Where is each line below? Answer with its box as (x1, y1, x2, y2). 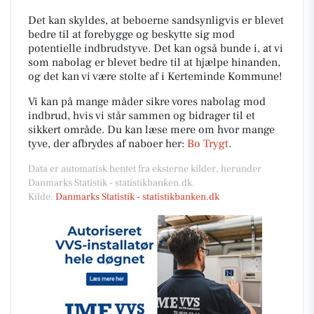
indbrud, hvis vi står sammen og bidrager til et (28, 108, 255, 123)
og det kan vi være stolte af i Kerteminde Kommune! (28, 69, 282, 83)
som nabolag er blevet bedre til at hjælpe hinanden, (28, 55, 280, 69)
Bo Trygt (187, 136, 228, 151)
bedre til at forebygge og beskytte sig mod (28, 27, 235, 41)
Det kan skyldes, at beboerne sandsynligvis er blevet (28, 13, 284, 27)
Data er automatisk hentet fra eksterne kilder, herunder (28, 162, 261, 175)
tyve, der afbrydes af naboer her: (28, 136, 187, 151)
